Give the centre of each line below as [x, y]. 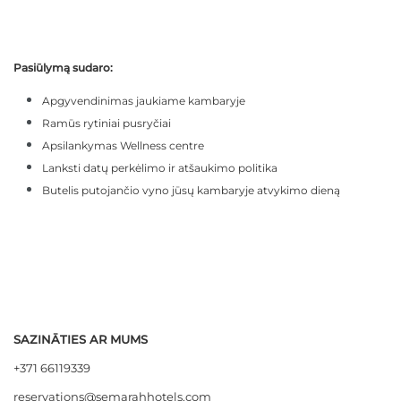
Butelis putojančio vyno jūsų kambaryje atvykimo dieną [191, 191]
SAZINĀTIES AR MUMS [81, 339]
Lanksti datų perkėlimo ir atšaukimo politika [160, 168]
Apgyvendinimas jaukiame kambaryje [144, 101]
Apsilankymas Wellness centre [123, 146]
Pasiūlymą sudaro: [63, 68]
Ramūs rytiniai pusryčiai [107, 124]
